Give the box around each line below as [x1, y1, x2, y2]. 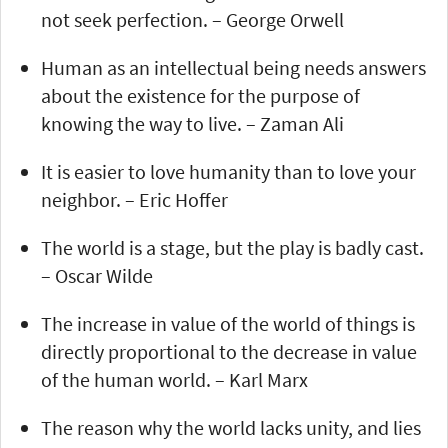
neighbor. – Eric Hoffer [41, 186, 228, 212]
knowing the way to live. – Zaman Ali [41, 110, 344, 136]
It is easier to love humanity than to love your [41, 158, 416, 184]
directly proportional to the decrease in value [41, 338, 417, 364]
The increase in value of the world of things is [41, 310, 415, 336]
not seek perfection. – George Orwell [41, 6, 344, 32]
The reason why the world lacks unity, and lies [41, 414, 421, 440]
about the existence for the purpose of [41, 82, 360, 108]
